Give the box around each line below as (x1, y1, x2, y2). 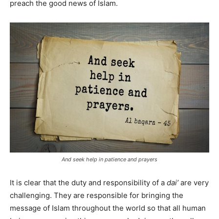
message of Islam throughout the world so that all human (10, 203, 206, 213)
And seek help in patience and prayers (62, 155, 157, 163)
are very (178, 177, 209, 187)
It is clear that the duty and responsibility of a (10, 177, 167, 187)
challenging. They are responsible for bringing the (10, 190, 183, 200)
